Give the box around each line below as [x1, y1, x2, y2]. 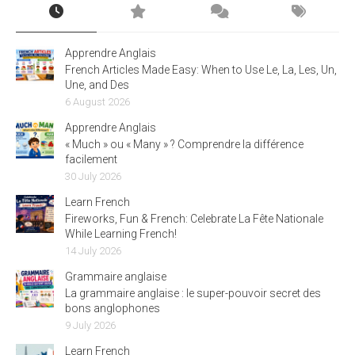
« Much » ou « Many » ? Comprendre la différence [65, 137, 303, 151]
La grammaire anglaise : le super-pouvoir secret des [65, 286, 321, 300]
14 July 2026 [65, 244, 121, 257]
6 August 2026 [65, 95, 130, 108]
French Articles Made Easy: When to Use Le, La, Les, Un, [65, 63, 337, 76]
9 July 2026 [65, 319, 116, 331]
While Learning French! [65, 227, 177, 240]
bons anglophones [65, 301, 160, 315]
